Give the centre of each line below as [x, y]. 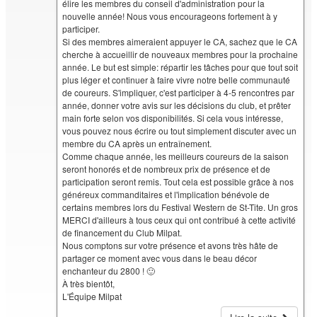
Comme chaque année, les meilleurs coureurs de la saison [176, 156]
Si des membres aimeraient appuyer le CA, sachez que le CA [180, 41]
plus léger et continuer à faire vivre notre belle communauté [177, 79]
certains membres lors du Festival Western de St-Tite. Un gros [180, 207]
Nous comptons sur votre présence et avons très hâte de [171, 245]
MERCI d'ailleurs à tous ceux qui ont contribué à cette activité [179, 219]
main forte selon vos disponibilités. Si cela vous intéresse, [173, 117]
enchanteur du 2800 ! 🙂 [109, 270]
